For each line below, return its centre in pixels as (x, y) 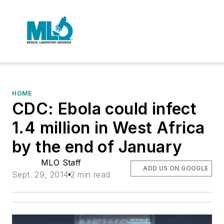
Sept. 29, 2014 (40, 174)
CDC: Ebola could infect (104, 109)
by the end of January (97, 147)
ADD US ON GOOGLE (176, 168)
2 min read (90, 174)
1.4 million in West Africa (108, 128)
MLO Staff (61, 162)
